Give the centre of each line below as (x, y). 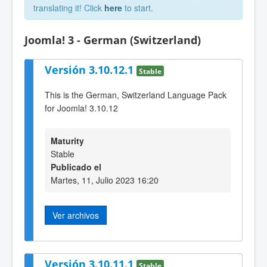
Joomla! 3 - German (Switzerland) (113, 40)
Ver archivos (76, 215)
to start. (138, 8)
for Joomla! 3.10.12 (81, 108)
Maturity (67, 140)
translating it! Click (69, 8)
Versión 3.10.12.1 (91, 69)
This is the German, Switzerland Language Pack (136, 95)
